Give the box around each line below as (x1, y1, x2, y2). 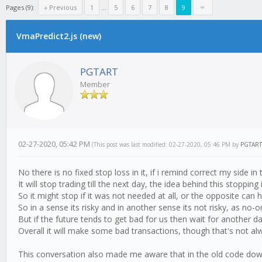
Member (80, 79, 110, 90)
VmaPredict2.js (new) (16, 30, 101, 42)
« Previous (44, 3, 77, 12)
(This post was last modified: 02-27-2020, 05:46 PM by (92, 140, 240, 149)
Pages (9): (6, 3, 35, 12)
